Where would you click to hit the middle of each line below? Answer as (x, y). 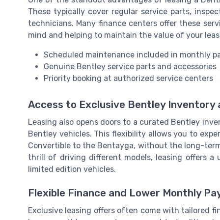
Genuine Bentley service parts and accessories (130, 66)
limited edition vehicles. (72, 169)
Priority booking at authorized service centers (128, 78)
